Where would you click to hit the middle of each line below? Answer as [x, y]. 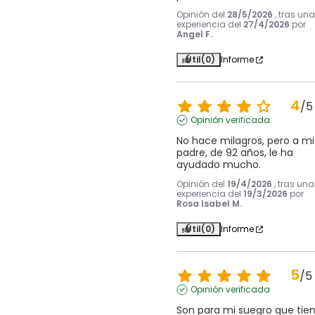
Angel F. [194, 34]
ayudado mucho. [218, 165]
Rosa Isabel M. [209, 204]
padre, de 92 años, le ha [234, 153]
